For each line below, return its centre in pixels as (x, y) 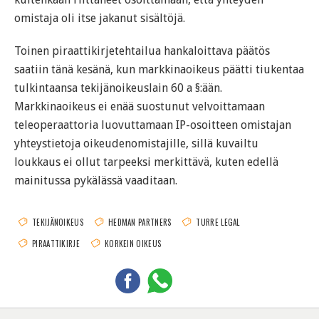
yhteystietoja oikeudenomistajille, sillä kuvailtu (136, 143)
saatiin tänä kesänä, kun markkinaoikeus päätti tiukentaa (159, 69)
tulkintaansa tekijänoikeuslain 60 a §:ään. (118, 88)
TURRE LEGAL (218, 222)
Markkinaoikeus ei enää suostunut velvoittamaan (140, 106)
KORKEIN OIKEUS (133, 244)
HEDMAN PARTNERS (140, 222)
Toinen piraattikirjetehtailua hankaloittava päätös (142, 51)
